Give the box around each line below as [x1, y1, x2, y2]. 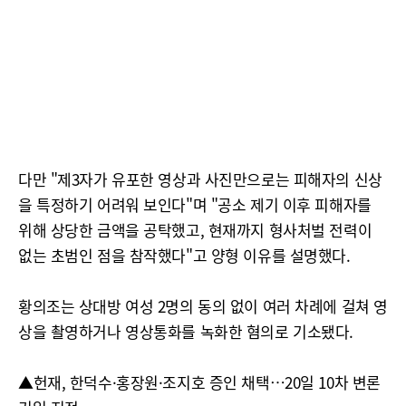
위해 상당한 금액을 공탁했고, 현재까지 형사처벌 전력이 [18, 218, 372, 241]
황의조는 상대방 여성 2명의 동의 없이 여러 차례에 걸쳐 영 [18, 295, 388, 317]
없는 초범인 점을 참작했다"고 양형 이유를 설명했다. [18, 244, 351, 266]
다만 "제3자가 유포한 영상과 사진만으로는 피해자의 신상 [18, 168, 382, 190]
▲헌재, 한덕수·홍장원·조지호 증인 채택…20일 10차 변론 [18, 371, 381, 393]
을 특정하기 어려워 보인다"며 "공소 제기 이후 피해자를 [18, 193, 372, 216]
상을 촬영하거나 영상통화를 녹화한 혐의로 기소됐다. [18, 320, 353, 343]
